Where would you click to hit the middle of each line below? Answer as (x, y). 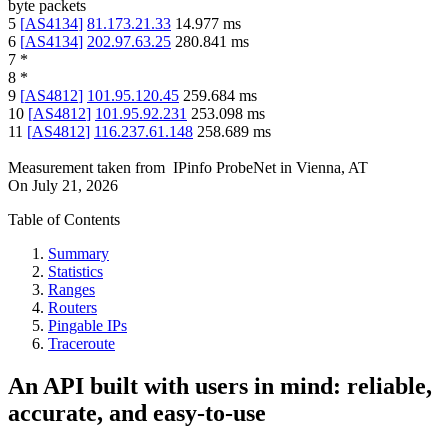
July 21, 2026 (75, 186)
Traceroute (81, 344)
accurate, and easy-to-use (137, 413)
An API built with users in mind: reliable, (220, 386)
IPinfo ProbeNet (226, 168)
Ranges (71, 290)
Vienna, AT (332, 168)
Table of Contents (64, 220)
